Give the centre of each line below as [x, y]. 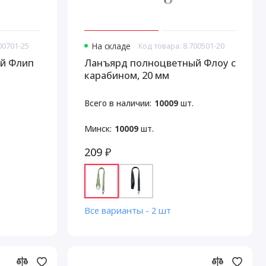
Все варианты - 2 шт [127, 210]
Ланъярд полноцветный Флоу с [160, 63]
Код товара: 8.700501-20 [182, 46]
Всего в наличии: [118, 103]
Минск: [98, 128]
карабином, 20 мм [126, 75]
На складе [111, 46]
